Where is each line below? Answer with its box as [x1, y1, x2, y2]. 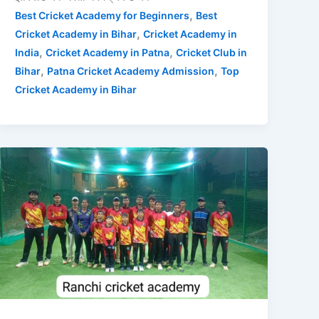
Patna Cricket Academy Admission [47, 65, 215, 78]
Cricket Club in [176, 46, 248, 59]
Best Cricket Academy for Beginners [15, 9, 190, 22]
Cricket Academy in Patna [46, 46, 170, 59]
